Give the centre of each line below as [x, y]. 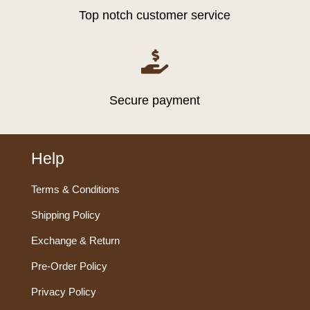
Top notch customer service [155, 16]
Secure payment [155, 101]
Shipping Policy [65, 215]
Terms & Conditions [75, 190]
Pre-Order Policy [69, 266]
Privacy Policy [63, 292]
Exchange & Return [75, 241]
